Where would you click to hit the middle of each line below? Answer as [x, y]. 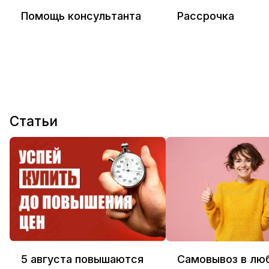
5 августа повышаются [82, 259]
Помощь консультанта [81, 16]
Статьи [34, 121]
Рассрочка [206, 16]
